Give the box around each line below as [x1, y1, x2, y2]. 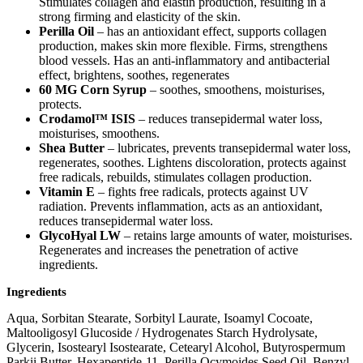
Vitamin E [39, 185, 95, 199]
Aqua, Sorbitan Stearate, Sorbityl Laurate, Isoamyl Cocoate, [6, 311, 313, 326]
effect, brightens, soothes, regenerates [39, 68, 229, 83]
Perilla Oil [39, 24, 94, 39]
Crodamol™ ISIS [39, 112, 135, 126]
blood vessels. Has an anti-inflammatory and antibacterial [39, 53, 330, 68]
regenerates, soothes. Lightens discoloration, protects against [39, 156, 346, 170]
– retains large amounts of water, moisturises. [121, 228, 352, 243]
